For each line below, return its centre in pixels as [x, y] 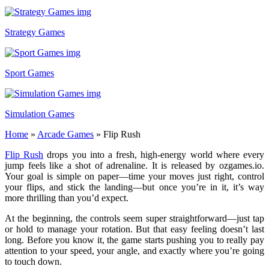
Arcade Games [65, 134]
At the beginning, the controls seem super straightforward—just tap [134, 218]
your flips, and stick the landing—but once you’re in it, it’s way [134, 187]
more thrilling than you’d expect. [67, 198]
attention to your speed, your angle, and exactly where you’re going [134, 250]
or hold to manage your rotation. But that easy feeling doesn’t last [134, 229]
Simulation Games [40, 113]
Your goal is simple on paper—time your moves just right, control [134, 176]
